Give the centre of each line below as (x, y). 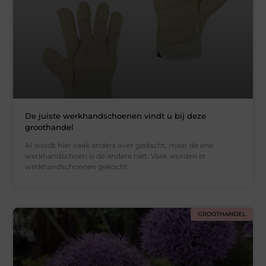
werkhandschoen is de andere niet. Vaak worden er (116, 156)
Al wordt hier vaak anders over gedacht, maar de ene (119, 145)
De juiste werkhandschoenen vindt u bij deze (116, 116)
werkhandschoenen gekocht (77, 167)
